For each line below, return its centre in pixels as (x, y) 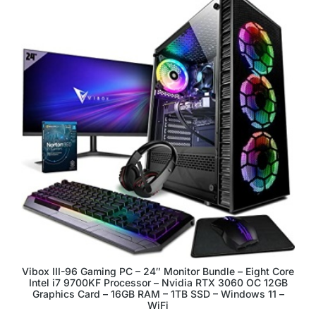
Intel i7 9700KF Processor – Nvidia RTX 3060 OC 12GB (158, 282)
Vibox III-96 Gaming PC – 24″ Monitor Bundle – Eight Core (158, 271)
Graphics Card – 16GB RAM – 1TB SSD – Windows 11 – (158, 294)
